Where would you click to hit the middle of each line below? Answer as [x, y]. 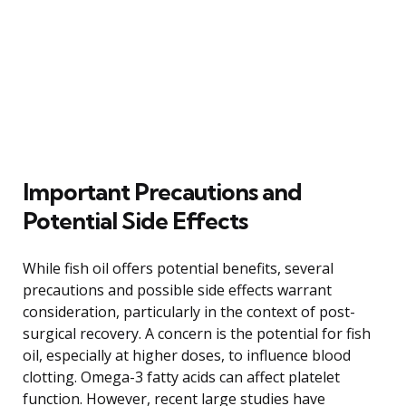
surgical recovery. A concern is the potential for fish [197, 333]
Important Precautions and [162, 191]
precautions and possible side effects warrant [177, 290]
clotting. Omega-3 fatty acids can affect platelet [181, 377]
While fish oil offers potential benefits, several [178, 268]
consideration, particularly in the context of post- [189, 311]
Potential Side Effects [135, 220]
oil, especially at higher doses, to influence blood [187, 355]
